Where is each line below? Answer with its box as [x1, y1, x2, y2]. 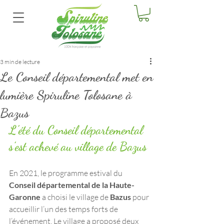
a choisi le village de [40, 191, 110, 202]
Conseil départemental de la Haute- [9, 179, 134, 189]
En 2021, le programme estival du [9, 167, 122, 178]
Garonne [9, 191, 40, 201]
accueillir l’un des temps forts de [9, 203, 119, 214]
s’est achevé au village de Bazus [9, 139, 146, 154]
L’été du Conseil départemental [9, 122, 146, 137]
